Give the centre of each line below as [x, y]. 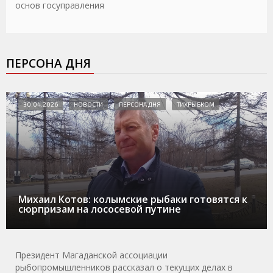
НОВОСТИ [88, 105]
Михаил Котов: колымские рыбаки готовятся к [133, 199]
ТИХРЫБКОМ [196, 105]
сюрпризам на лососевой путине [100, 209]
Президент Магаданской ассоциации [91, 255]
